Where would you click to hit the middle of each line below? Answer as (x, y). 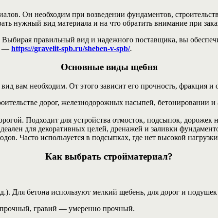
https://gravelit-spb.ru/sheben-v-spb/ (71, 48)
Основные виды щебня (109, 67)
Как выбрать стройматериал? (109, 156)
